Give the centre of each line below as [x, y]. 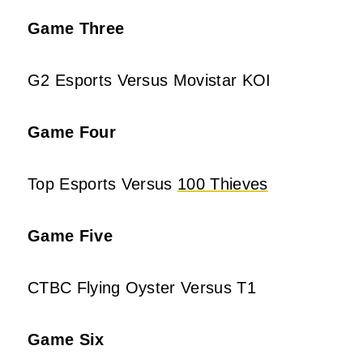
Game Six [66, 339]
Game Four [72, 132]
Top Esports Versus [103, 184]
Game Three [76, 28]
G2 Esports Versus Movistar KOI [149, 80]
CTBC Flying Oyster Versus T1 [142, 287]
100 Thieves [223, 184]
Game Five [70, 235]
